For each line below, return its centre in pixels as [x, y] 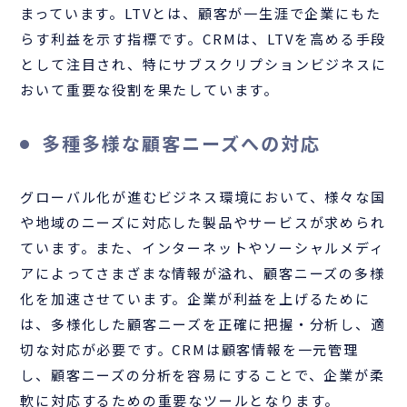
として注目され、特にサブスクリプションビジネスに [203, 65]
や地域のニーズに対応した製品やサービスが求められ [203, 223]
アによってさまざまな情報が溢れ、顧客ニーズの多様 [203, 273]
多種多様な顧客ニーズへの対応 [182, 144]
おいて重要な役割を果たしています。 [150, 90]
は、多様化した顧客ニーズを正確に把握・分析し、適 [203, 324]
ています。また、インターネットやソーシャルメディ [203, 248]
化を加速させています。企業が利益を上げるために [195, 299]
